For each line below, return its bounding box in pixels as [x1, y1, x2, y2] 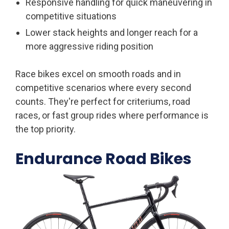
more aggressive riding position [26, 41, 153, 52]
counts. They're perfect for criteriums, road [15, 96, 190, 107]
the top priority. [15, 124, 76, 135]
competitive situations [26, 11, 117, 22]
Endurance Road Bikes [15, 148, 192, 170]
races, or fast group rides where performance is [15, 110, 209, 121]
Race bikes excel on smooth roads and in [15, 68, 181, 80]
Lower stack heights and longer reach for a [26, 27, 198, 38]
